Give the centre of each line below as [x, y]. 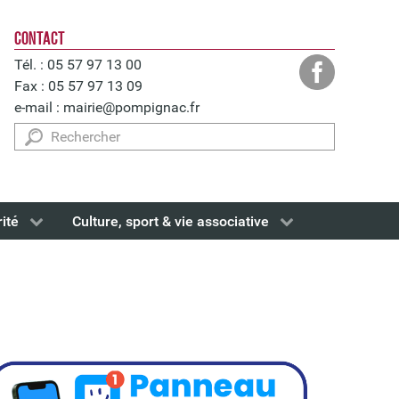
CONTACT [40, 39]
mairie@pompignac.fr [131, 107]
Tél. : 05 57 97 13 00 [78, 65]
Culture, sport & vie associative [171, 222]
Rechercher [49, 133]
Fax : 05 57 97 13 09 [78, 86]
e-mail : [39, 107]
